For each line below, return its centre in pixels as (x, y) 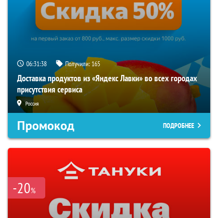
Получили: (78, 64)
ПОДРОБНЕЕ (179, 126)
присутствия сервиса (50, 90)
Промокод (46, 126)
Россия (32, 104)
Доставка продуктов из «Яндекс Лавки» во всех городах (107, 78)
